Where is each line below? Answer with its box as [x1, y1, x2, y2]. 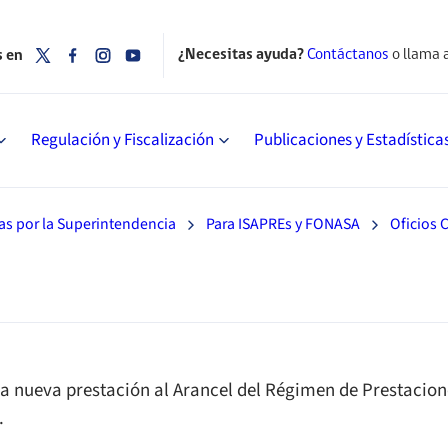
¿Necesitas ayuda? [177, 47, 304, 63]
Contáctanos [306, 47, 389, 63]
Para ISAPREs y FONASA [206, 213, 360, 235]
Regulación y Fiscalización [31, 128, 214, 152]
